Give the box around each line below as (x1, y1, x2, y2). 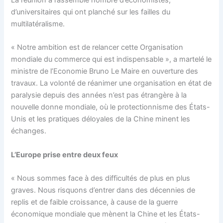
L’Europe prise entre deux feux (11, 150, 118, 159)
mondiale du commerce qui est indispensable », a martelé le (11, 55, 212, 64)
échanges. (11, 126, 47, 136)
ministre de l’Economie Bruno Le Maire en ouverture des (11, 67, 199, 76)
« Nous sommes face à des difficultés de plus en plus (11, 174, 191, 183)
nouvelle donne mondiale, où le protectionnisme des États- (11, 103, 211, 112)
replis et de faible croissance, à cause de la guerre (11, 198, 178, 207)
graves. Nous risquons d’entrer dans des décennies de (11, 186, 196, 195)
